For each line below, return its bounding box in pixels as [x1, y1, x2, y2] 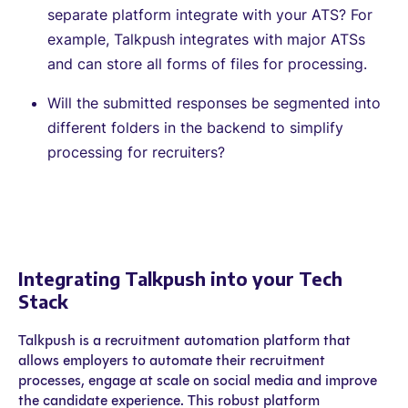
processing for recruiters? [47, 142, 225, 161]
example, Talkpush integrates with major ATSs [47, 29, 365, 48]
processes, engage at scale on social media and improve [18, 371, 377, 389]
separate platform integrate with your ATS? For [47, 5, 372, 24]
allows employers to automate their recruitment [18, 351, 325, 369]
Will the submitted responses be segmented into [47, 93, 381, 112]
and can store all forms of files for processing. [47, 54, 367, 73]
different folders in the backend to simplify [47, 117, 343, 137]
